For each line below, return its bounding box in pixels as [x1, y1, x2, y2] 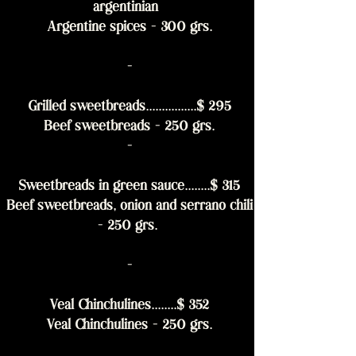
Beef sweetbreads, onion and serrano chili [2, 199, 253, 215]
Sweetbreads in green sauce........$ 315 [14, 179, 240, 195]
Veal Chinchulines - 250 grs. [42, 318, 212, 335]
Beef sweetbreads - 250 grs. [40, 119, 215, 136]
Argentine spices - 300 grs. [42, 20, 212, 37]
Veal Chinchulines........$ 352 [45, 298, 209, 315]
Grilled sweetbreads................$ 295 [23, 99, 231, 116]
